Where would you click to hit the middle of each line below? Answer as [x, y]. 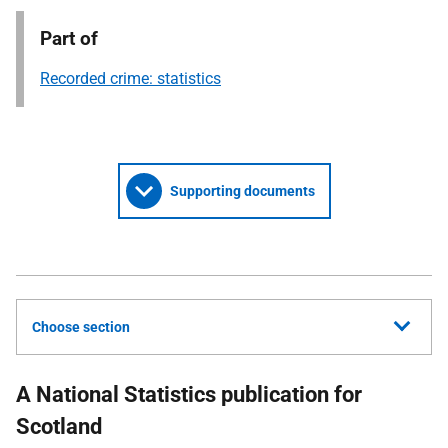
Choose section [81, 327]
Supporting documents [242, 191]
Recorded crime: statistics [130, 78]
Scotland [59, 426]
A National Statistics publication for [189, 394]
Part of [69, 38]
